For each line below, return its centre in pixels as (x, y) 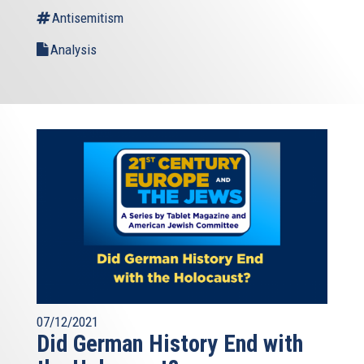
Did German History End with (170, 343)
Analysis (74, 49)
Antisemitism (88, 17)
